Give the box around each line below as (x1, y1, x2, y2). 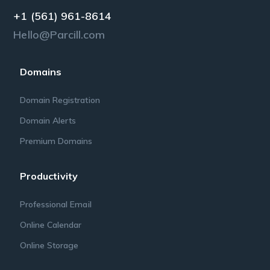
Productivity (19, 170, 78, 183)
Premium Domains (19, 136, 93, 147)
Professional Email (19, 199, 92, 210)
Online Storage (19, 240, 79, 251)
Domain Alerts (19, 115, 77, 127)
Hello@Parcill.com (13, 28, 105, 42)
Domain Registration (19, 95, 100, 106)
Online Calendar (19, 219, 82, 231)
